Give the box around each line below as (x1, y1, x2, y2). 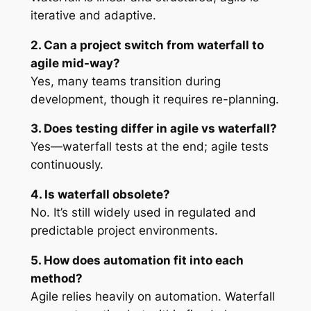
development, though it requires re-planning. (30, 92, 279, 106)
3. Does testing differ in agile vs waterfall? (30, 121, 277, 136)
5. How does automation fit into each (30, 253, 244, 267)
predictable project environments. (30, 224, 218, 238)
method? (30, 271, 83, 285)
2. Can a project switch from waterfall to (30, 37, 264, 52)
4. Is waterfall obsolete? (30, 187, 170, 202)
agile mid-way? (30, 56, 120, 70)
